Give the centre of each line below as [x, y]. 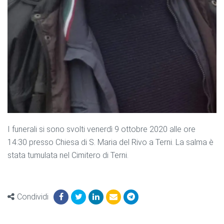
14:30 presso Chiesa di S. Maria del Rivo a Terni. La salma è [110, 142]
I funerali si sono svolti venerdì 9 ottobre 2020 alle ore [101, 129]
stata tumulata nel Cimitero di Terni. [68, 155]
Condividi [33, 196]
